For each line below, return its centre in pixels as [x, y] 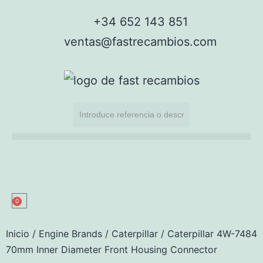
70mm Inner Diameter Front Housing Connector [112, 249]
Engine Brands [70, 233]
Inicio [18, 233]
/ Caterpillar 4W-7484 [208, 233]
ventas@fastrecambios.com [140, 42]
